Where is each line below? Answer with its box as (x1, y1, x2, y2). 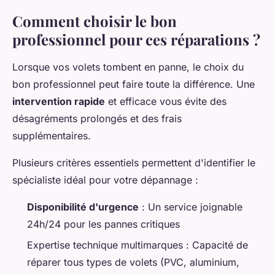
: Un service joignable (139, 200, 242, 213)
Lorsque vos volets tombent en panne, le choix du (12, 60, 244, 73)
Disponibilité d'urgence (27, 200, 139, 213)
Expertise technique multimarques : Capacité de (27, 239, 248, 252)
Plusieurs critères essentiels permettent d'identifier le (12, 156, 255, 169)
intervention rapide (12, 95, 105, 107)
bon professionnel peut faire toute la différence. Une (12, 77, 255, 90)
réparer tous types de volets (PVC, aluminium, (27, 256, 239, 269)
